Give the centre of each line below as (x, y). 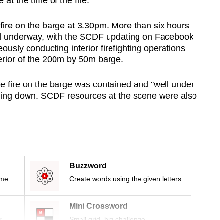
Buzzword (88, 166)
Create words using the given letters (125, 179)
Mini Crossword (98, 206)
